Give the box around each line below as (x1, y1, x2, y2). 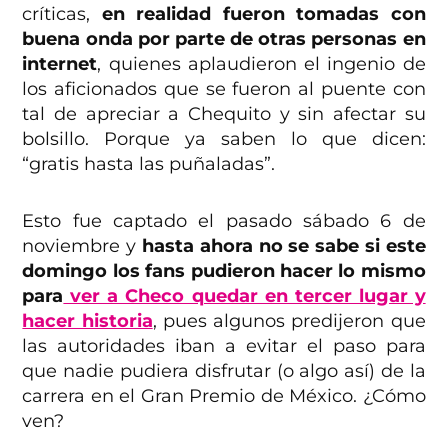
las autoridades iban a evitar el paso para (22, 335, 426, 358)
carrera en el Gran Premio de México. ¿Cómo (22, 385, 426, 408)
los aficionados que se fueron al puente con (22, 78, 426, 101)
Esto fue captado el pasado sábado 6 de (22, 210, 426, 233)
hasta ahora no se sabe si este (141, 235, 426, 258)
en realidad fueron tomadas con (101, 3, 426, 26)
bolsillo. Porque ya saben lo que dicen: (22, 128, 426, 151)
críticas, (22, 3, 102, 26)
